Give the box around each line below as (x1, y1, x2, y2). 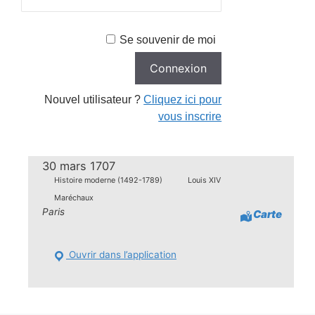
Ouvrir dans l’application (65, 249, 176, 261)
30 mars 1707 (42, 158, 116, 173)
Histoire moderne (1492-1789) (53, 175, 162, 186)
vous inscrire (158, 110, 222, 122)
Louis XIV (188, 175, 221, 186)
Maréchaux (53, 193, 94, 203)
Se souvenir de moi (120, 34, 217, 46)
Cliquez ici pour (143, 94, 222, 105)
